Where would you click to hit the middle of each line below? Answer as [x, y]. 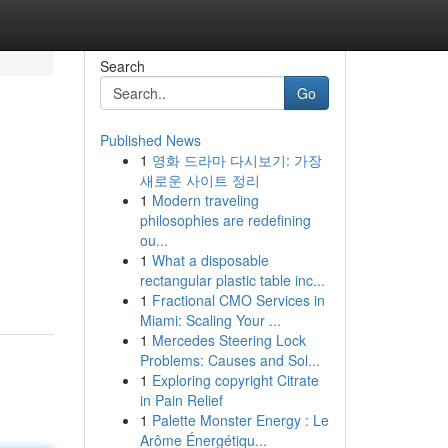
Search [122, 66]
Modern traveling [205, 200]
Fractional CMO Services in [238, 300]
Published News [150, 140]
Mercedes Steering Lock [228, 340]
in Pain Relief [181, 400]
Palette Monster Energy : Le [240, 420]
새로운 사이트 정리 [199, 180]
